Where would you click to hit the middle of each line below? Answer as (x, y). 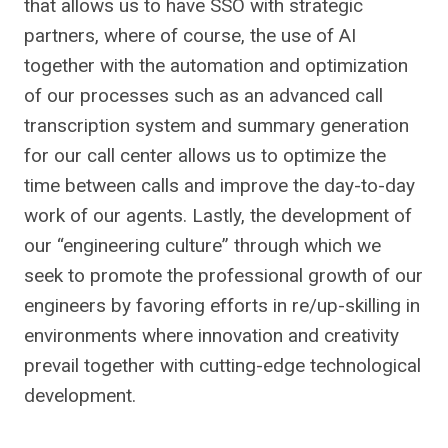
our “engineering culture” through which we (202, 246)
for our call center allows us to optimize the (205, 156)
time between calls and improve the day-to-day (219, 186)
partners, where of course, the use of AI (190, 36)
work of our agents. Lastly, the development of (218, 216)
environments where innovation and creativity (211, 336)
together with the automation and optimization (216, 66)
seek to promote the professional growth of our (223, 276)
